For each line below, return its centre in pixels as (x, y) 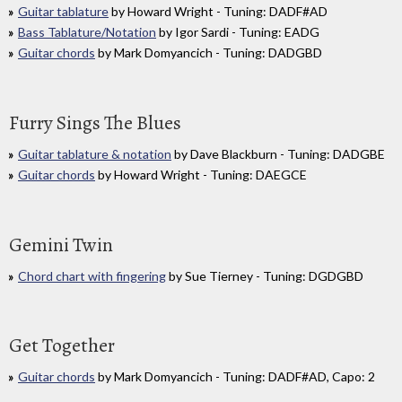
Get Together (62, 346)
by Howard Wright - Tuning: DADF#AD (218, 11)
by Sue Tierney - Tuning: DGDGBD (265, 275)
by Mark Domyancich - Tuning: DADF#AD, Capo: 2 (235, 377)
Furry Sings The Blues (95, 122)
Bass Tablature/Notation (87, 31)
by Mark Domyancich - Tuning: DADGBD (209, 52)
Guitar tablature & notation (95, 153)
